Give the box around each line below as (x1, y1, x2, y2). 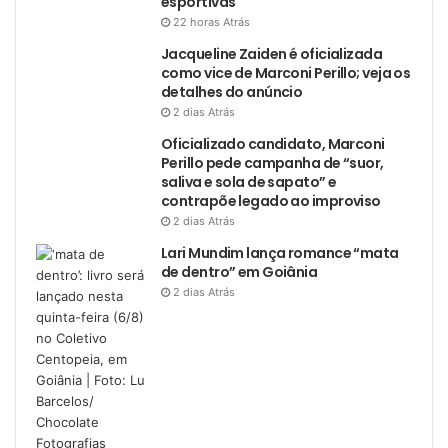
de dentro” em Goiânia (161, 262, 318, 283)
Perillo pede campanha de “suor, (161, 153, 384, 174)
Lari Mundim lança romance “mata (161, 243, 399, 264)
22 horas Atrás (173, 15, 250, 30)
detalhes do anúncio (161, 82, 303, 103)
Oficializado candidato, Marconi (161, 134, 385, 155)
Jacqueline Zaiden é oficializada (161, 44, 383, 65)
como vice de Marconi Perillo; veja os (161, 63, 411, 84)
